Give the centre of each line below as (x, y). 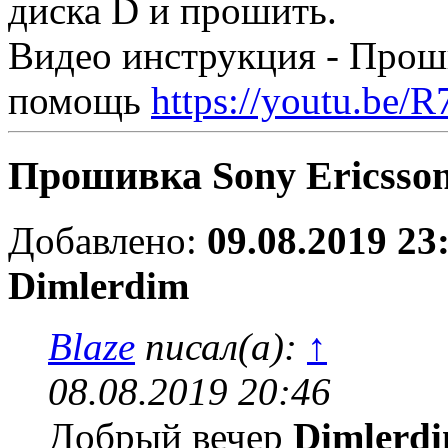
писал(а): (221, 346)
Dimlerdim (98, 285)
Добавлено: (107, 240)
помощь (79, 101)
